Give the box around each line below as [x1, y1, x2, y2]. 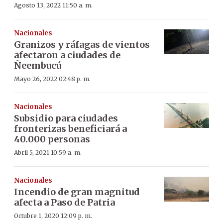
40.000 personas [14, 133, 90, 145]
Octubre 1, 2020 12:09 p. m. [14, 212, 92, 220]
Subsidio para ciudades [14, 112, 118, 124]
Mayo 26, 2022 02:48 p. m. [14, 75, 91, 83]
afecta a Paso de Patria [14, 196, 115, 208]
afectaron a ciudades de [14, 49, 120, 61]
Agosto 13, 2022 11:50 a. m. [14, 1, 93, 9]
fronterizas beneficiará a [14, 122, 127, 134]
